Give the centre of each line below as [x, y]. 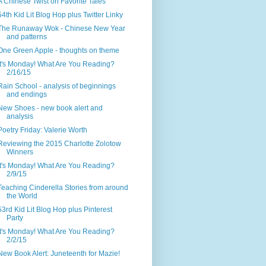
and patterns [26, 37]
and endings [26, 95]
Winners [20, 152]
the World [22, 196]
